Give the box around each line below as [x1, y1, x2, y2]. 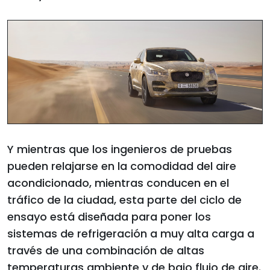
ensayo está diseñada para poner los [7, 209, 211, 224]
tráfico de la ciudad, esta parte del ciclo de [7, 192, 242, 207]
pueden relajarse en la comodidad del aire [7, 159, 236, 174]
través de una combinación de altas [7, 243, 204, 258]
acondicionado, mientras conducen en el [7, 175, 229, 190]
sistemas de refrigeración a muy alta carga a [7, 226, 254, 241]
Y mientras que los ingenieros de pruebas [7, 142, 232, 157]
